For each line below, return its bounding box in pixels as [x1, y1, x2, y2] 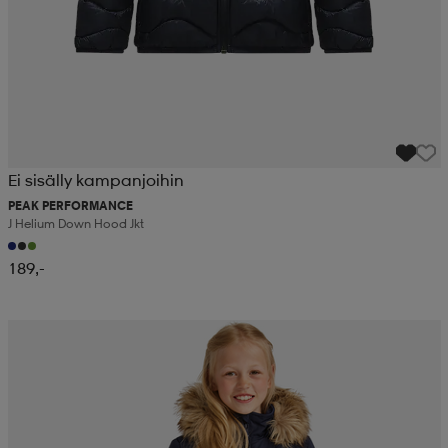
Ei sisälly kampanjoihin [7, 170, 184, 191]
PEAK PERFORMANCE [7, 198, 133, 214]
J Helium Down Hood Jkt [7, 216, 144, 232]
